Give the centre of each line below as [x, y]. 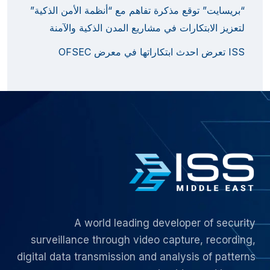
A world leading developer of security [165, 223]
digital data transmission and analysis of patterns [136, 257]
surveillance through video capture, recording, [143, 240]
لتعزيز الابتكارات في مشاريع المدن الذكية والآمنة [147, 28]
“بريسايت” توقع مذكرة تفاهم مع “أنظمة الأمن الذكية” [137, 11]
